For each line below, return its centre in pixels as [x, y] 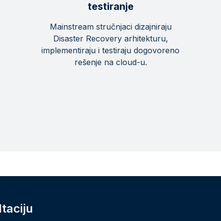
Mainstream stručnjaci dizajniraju [110, 27]
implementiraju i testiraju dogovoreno [110, 50]
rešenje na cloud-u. [110, 62]
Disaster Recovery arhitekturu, [110, 38]
